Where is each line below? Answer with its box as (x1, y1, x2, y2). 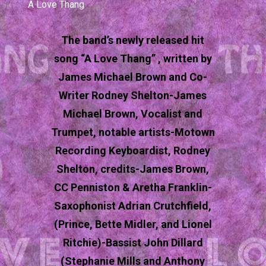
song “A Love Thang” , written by (53, 52, 212, 65)
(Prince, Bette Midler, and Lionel (53, 218, 212, 231)
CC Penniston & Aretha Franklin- (53, 181, 212, 194)
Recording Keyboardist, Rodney (55, 144, 211, 157)
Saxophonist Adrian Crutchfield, (54, 199, 212, 213)
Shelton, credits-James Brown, (56, 163, 210, 176)
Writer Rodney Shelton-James (59, 89, 207, 102)
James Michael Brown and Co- (58, 71, 208, 84)
